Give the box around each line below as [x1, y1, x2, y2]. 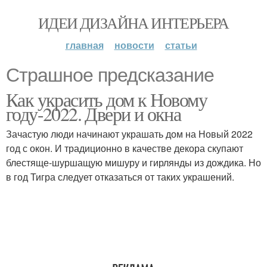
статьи [164, 38, 197, 52]
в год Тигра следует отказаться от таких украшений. [6, 170, 234, 184]
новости [114, 38, 154, 52]
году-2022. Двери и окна [6, 101, 181, 126]
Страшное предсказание [6, 64, 214, 86]
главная [65, 38, 104, 52]
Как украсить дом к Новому [6, 86, 207, 112]
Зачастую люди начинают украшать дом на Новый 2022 [6, 127, 253, 141]
